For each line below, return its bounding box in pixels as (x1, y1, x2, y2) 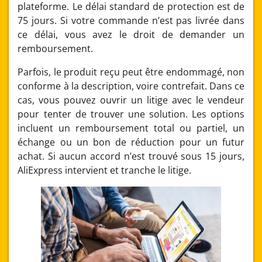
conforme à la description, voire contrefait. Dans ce (18, 79, 244, 92)
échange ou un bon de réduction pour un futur (18, 135, 244, 149)
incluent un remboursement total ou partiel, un (18, 121, 244, 135)
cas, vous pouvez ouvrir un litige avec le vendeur (18, 93, 244, 106)
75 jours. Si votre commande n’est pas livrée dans (18, 13, 244, 27)
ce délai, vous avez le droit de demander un (18, 27, 244, 41)
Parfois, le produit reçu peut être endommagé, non (18, 65, 244, 78)
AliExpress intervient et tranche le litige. (18, 163, 192, 177)
